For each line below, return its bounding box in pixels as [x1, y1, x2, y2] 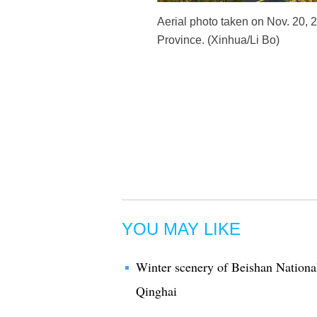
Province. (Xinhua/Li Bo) [157, 34, 279, 46]
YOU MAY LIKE [122, 219, 241, 238]
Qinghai [136, 282, 177, 299]
